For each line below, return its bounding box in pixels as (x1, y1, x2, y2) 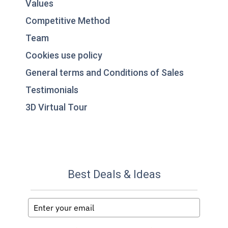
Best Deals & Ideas (67, 167, 161, 181)
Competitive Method (25, 15, 110, 26)
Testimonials (25, 84, 78, 95)
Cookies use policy (25, 49, 102, 61)
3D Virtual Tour (25, 101, 88, 112)
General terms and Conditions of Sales (25, 67, 184, 78)
